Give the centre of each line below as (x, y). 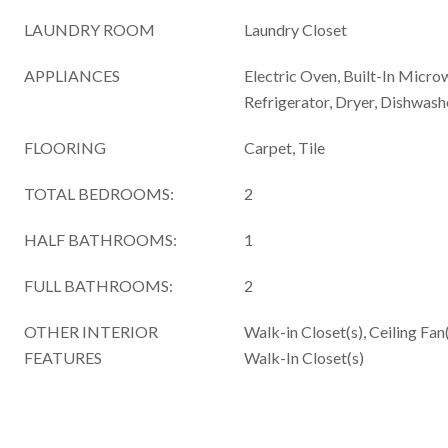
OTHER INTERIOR (91, 331)
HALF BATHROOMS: (100, 239)
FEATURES (63, 357)
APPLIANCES (72, 75)
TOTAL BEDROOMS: (99, 193)
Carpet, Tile (284, 147)
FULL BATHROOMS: (98, 285)
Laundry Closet (295, 29)
